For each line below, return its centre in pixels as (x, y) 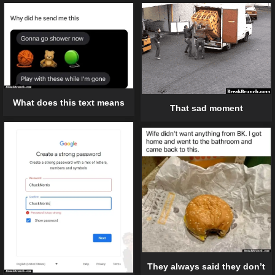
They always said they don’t (206, 266)
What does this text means (69, 102)
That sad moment (206, 108)
